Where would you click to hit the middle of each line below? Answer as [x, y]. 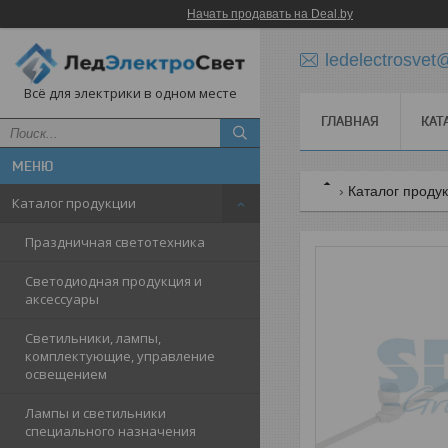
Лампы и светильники [95, 413]
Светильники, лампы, [93, 338]
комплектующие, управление [120, 356]
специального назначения [110, 431]
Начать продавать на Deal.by [270, 14]
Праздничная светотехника [115, 242]
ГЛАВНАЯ [350, 121]
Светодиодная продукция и [113, 281]
